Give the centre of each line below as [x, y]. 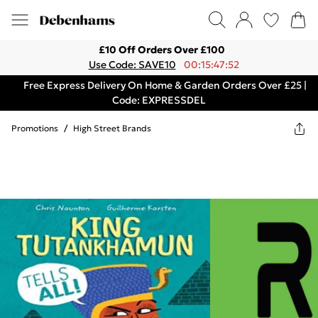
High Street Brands [112, 128]
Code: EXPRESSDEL [159, 100]
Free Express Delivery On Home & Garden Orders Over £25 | [165, 85]
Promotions [35, 128]
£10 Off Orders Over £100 [162, 50]
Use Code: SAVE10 [132, 65]
